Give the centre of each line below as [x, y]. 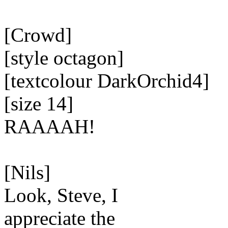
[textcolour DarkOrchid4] [107, 81]
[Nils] [27, 172]
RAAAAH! [50, 126]
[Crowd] [38, 35]
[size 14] [39, 104]
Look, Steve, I [61, 195]
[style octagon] [64, 58]
